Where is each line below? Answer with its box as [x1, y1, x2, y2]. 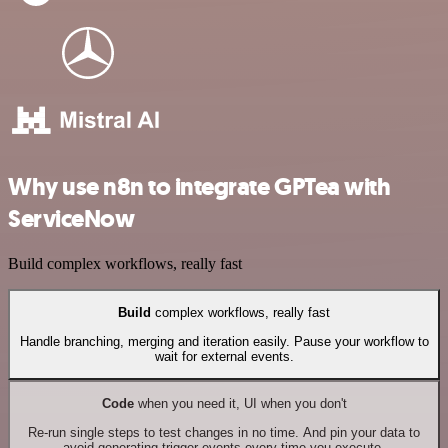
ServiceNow [8, 203, 135, 236]
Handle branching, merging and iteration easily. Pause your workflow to [19, 333, 429, 349]
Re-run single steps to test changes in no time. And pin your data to [28, 424, 420, 440]
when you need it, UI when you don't [133, 396, 347, 412]
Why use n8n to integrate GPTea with [8, 171, 391, 204]
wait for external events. [154, 348, 294, 364]
